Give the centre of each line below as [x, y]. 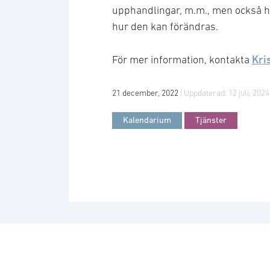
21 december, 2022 [146, 93]
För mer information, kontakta [182, 60]
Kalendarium [147, 120]
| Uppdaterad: [204, 93]
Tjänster [211, 120]
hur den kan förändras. [165, 27]
